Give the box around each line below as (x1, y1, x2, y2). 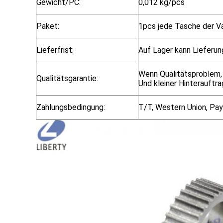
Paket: (36, 21, 59, 31)
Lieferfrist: (36, 45, 74, 55)
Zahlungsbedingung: (36, 103, 105, 112)
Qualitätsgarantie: (36, 74, 98, 83)
